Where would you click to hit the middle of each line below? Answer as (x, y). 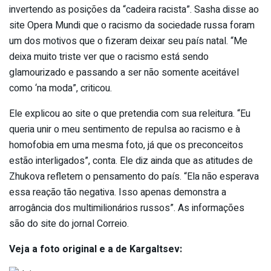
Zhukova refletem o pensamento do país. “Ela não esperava (134, 176)
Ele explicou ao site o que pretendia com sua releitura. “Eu (130, 113)
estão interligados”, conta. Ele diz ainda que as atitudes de (131, 161)
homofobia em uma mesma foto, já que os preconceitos (126, 145)
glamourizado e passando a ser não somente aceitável (124, 72)
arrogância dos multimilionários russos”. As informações (127, 208)
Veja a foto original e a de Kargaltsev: (96, 249)
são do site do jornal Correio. (69, 224)
